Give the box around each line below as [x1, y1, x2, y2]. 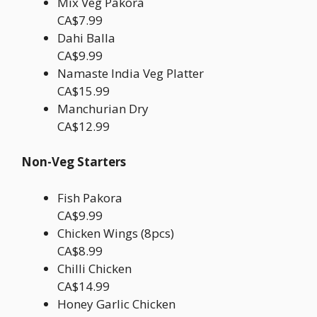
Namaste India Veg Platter [57, 64, 204, 81]
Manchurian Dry [57, 100, 149, 117]
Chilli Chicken [57, 260, 132, 277]
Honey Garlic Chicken [57, 295, 175, 312]
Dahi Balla [57, 29, 115, 46]
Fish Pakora [57, 189, 122, 206]
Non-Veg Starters [21, 154, 126, 170]
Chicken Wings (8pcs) [57, 224, 174, 241]
